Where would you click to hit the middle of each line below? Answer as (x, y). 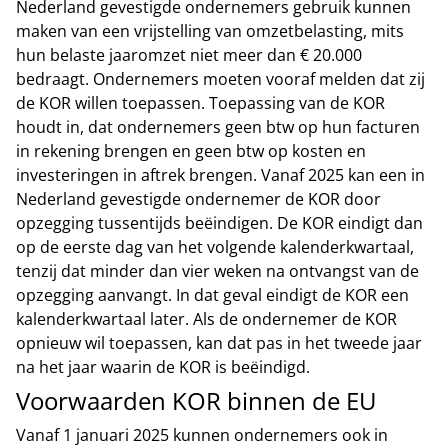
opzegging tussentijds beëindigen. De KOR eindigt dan (219, 223)
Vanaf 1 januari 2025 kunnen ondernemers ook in (202, 435)
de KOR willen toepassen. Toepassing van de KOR (200, 103)
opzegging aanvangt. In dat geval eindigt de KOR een (212, 295)
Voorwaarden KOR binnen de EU (196, 400)
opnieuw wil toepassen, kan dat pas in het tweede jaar (219, 343)
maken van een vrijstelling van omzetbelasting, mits (210, 31)
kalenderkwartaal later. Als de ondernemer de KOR (206, 319)
